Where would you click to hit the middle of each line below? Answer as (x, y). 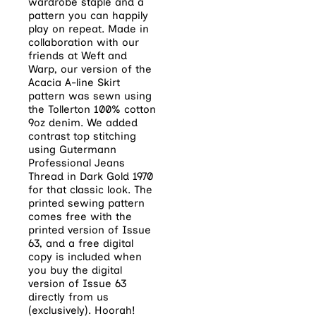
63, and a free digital (81, 244)
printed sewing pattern (86, 203)
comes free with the (80, 217)
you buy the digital (75, 271)
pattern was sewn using (90, 96)
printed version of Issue (90, 230)
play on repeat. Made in (89, 29)
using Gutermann (72, 150)
